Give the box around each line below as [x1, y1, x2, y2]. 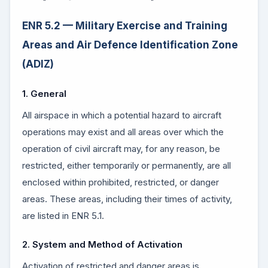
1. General [22, 88, 66, 99]
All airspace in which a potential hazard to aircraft [22, 109, 221, 121]
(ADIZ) [22, 58, 54, 70]
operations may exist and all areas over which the [22, 126, 224, 138]
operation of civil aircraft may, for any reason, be [22, 143, 220, 154]
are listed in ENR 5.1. [22, 210, 104, 221]
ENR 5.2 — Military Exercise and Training [22, 20, 227, 32]
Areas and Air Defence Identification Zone [22, 39, 238, 51]
